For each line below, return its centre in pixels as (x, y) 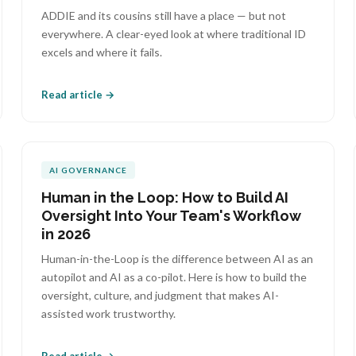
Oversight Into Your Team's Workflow (171, 216)
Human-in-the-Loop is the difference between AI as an (177, 259)
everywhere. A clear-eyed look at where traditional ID (173, 34)
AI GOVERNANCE (88, 170)
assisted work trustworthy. (108, 313)
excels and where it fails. (101, 52)
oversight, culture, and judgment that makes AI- (160, 295)
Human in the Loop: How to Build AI (164, 197)
